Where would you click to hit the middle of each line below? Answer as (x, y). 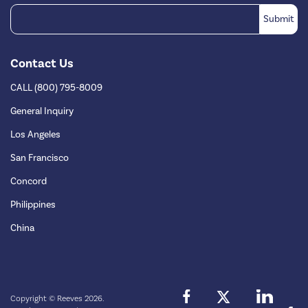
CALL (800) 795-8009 (56, 88)
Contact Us (42, 63)
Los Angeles (35, 134)
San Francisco (40, 158)
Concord (29, 181)
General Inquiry (42, 111)
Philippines (33, 205)
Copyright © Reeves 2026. (57, 298)
